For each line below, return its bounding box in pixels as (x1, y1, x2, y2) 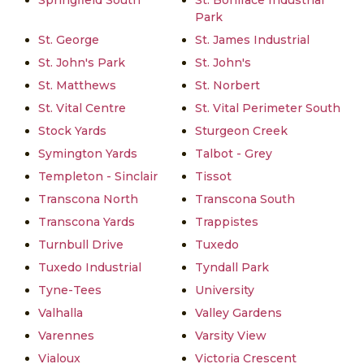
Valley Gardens (195, 305, 282, 321)
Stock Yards (38, 123, 106, 139)
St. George (38, 32, 99, 48)
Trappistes (195, 214, 258, 230)
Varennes (38, 328, 94, 344)
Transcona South (195, 192, 295, 207)
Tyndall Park (195, 260, 269, 275)
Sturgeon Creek (195, 123, 288, 139)
